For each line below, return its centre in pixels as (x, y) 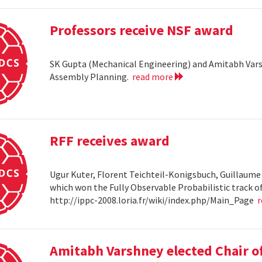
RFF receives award (110, 140)
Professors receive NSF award (142, 30)
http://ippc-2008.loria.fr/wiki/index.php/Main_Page (154, 200)
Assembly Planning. (91, 76)
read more (154, 76)
